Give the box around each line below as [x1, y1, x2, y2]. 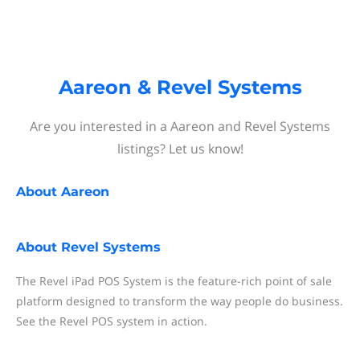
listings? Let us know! [117, 140, 243, 157]
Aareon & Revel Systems [58, 76, 302, 99]
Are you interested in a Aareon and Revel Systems [30, 117, 330, 135]
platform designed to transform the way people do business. [16, 293, 343, 309]
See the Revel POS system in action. [16, 313, 207, 329]
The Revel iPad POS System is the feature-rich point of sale [16, 273, 332, 288]
